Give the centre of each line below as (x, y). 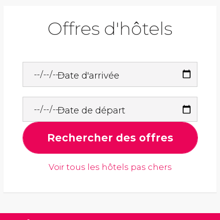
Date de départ (92, 110)
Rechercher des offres (110, 138)
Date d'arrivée (89, 76)
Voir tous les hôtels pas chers (110, 167)
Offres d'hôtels (110, 29)
